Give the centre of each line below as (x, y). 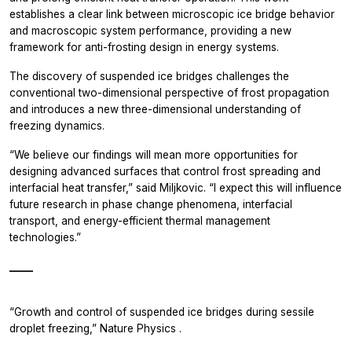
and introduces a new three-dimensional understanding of (155, 109)
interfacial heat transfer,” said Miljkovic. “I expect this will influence (176, 187)
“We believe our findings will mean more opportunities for (154, 154)
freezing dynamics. (57, 125)
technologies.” (45, 237)
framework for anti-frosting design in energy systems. (144, 47)
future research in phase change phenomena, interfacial (151, 204)
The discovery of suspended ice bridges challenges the (149, 76)
